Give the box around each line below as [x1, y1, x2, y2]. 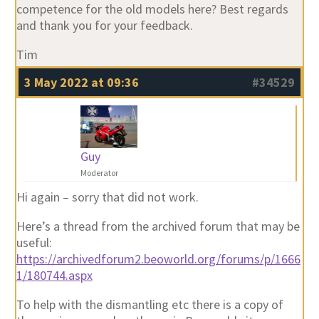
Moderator [80, 167, 118, 178]
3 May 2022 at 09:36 [23, 73, 139, 90]
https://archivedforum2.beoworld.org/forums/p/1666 [16, 250, 300, 267]
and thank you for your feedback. [16, 16, 193, 33]
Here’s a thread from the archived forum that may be [16, 217, 300, 234]
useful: [16, 234, 52, 251]
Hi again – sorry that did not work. [16, 188, 199, 205]
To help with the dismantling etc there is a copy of [16, 296, 283, 313]
